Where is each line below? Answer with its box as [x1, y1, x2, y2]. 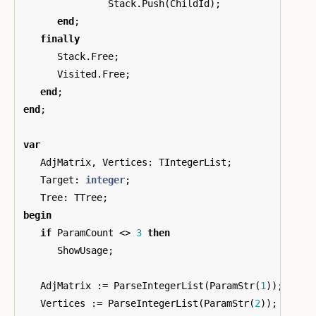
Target [40, 174, 74, 186]
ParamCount [57, 226, 114, 238]
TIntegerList [159, 156, 226, 168]
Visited [57, 68, 97, 80]
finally [40, 32, 80, 44]
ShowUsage [57, 244, 108, 256]
